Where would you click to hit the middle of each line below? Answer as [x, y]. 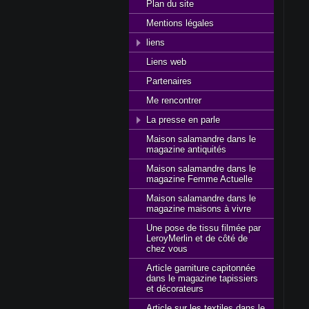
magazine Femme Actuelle [199, 179]
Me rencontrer [174, 100]
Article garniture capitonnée [201, 268]
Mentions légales [180, 23]
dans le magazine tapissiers [202, 278]
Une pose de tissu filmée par [203, 228]
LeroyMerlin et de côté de [197, 238]
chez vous [167, 249]
